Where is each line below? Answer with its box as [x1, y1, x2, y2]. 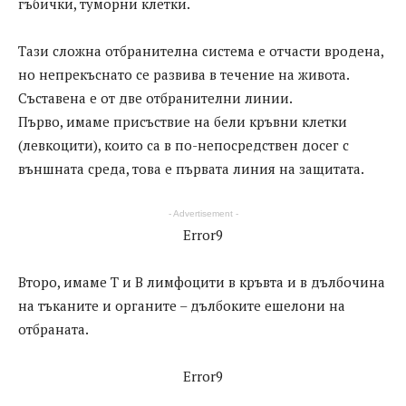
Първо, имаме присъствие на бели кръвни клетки [18, 112, 347, 131]
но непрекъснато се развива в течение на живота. [18, 65, 349, 84]
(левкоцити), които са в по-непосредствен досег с [18, 136, 349, 155]
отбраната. [18, 320, 89, 339]
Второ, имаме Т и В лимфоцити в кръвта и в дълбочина [18, 273, 385, 292]
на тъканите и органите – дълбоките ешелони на [18, 296, 345, 315]
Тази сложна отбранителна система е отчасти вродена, [18, 42, 383, 61]
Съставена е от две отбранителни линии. [18, 89, 293, 108]
